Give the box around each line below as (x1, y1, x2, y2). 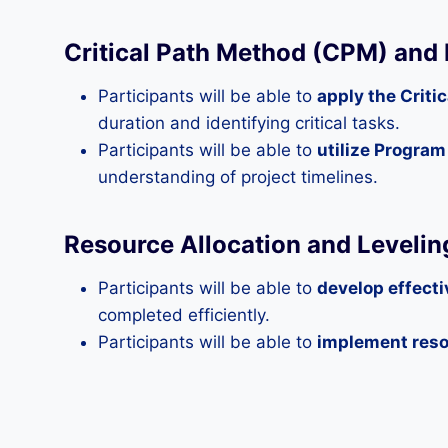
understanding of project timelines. (98, 167, 378, 187)
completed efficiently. (98, 305, 270, 325)
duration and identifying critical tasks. (98, 113, 400, 133)
